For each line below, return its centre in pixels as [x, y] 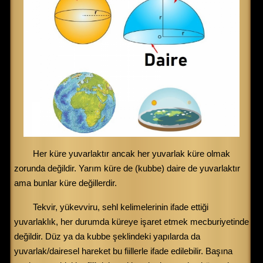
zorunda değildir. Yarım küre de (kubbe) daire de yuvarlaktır [127, 168]
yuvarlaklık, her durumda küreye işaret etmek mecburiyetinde [131, 221]
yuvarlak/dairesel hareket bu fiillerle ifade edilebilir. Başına [123, 251]
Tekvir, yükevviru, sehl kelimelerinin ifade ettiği [121, 207]
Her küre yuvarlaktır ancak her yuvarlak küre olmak [131, 153]
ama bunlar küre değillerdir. [65, 183]
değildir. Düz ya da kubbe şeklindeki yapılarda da [107, 236]
